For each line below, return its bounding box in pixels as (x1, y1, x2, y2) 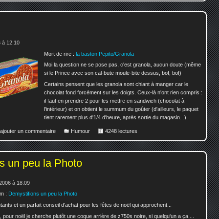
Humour (71, 128, 90, 134)
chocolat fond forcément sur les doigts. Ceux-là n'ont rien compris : (44, 89, 203, 96)
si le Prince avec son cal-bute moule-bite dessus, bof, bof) (44, 70, 182, 76)
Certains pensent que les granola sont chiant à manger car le (44, 81, 189, 88)
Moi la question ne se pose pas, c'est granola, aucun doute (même (44, 62, 201, 68)
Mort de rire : (44, 50, 76, 57)
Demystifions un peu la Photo (8, 191, 77, 197)
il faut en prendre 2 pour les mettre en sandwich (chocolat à (44, 98, 185, 104)
